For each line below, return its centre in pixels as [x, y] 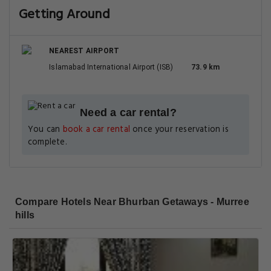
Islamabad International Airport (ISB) [111, 67]
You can [45, 130]
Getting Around [64, 15]
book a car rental [96, 130]
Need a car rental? [128, 113]
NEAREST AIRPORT [84, 51]
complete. [47, 142]
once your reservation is [179, 130]
